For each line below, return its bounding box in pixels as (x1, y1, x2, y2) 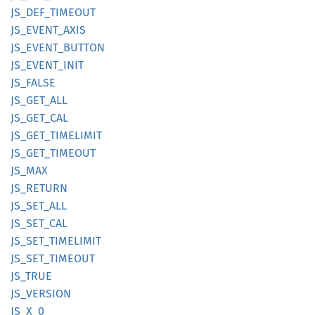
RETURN (26, 181, 67, 195)
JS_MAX (11, 164, 48, 177)
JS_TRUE (11, 269, 52, 283)
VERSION (26, 287, 71, 300)
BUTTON (63, 41, 105, 54)
